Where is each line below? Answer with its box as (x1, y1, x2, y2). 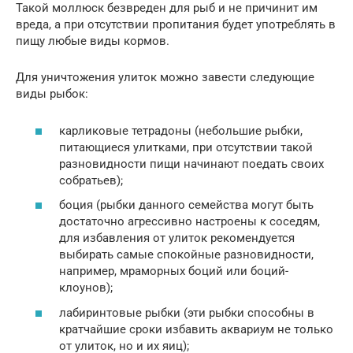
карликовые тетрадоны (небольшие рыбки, (59, 123, 303, 138)
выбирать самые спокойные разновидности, (59, 247, 314, 262)
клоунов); (59, 281, 113, 295)
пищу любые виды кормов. (16, 34, 169, 49)
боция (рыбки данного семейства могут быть (59, 198, 314, 213)
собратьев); (59, 173, 123, 188)
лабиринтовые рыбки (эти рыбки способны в (59, 305, 314, 320)
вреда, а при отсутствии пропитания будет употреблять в (16, 17, 336, 32)
